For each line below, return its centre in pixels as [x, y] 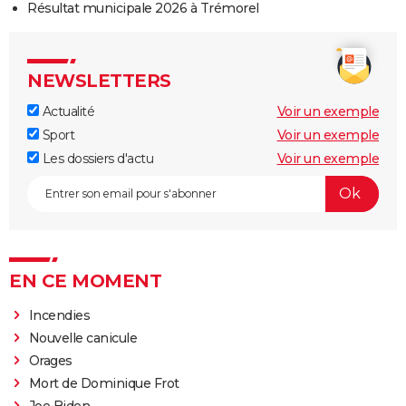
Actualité [67, 111]
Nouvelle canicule [83, 338]
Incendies [59, 315]
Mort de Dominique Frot [104, 383]
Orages [50, 360]
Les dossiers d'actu [96, 158]
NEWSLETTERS [99, 80]
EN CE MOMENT [85, 280]
